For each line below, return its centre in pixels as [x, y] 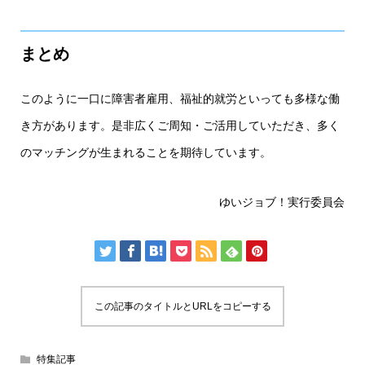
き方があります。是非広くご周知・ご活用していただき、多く [180, 125]
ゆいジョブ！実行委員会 [282, 202]
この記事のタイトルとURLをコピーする [182, 306]
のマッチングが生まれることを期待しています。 [145, 152]
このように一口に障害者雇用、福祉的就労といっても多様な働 [180, 98]
